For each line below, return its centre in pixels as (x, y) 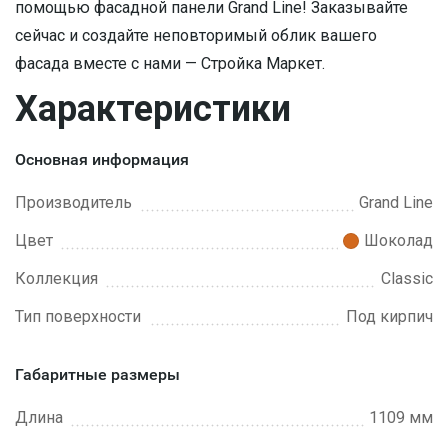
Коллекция (56, 278)
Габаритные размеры (97, 374)
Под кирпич (389, 316)
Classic (407, 278)
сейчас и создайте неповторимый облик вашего (196, 35)
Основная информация (102, 159)
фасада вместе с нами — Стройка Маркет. (170, 63)
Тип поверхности (78, 316)
